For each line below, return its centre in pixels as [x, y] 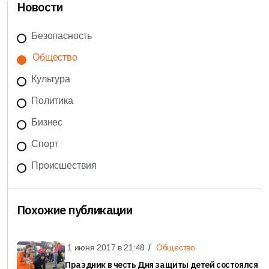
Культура [51, 79]
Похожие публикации [75, 210]
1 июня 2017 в [96, 248]
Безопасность [62, 36]
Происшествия [64, 166]
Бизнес [47, 122]
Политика [52, 101]
